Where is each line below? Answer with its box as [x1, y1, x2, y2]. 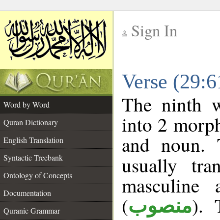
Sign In [131, 20, 177, 41]
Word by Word [3, 99, 50, 110]
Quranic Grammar [3, 205, 60, 216]
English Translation [3, 135, 63, 145]
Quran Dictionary [3, 117, 58, 127]
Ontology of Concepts [3, 170, 72, 180]
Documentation [3, 188, 51, 198]
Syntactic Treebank [3, 152, 63, 163]
